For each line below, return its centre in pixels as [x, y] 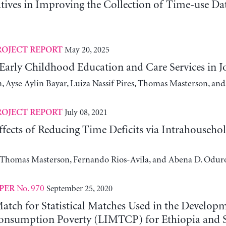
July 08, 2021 [86, 112]
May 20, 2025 [87, 50]
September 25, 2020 [79, 188]
